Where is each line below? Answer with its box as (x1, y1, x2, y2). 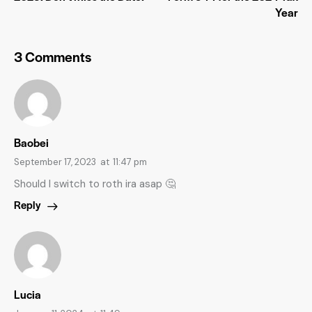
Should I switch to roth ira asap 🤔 (14, 177, 175, 192)
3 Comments (14, 46, 91, 66)
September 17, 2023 (14, 155, 96, 168)
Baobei (14, 134, 49, 150)
